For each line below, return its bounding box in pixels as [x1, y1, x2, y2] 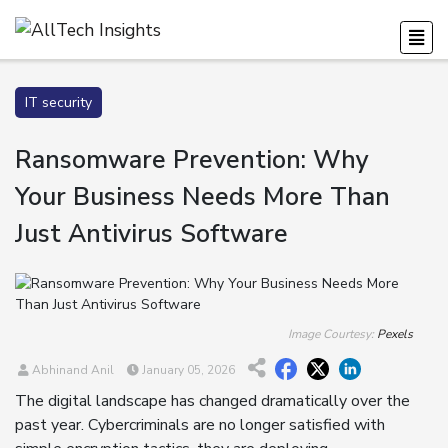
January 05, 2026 [139, 362, 235, 378]
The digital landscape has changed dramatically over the [15, 390, 410, 413]
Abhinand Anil [29, 362, 114, 378]
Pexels [377, 326, 413, 342]
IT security [25, 93, 92, 112]
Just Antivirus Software [15, 217, 288, 251]
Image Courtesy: [288, 326, 377, 342]
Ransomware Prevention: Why [15, 143, 369, 177]
